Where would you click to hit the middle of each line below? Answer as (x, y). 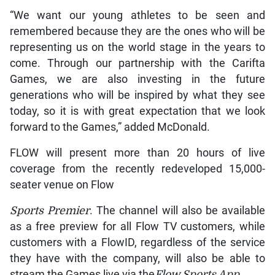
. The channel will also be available (177, 210)
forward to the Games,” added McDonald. (110, 127)
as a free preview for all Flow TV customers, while (137, 226)
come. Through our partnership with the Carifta (137, 63)
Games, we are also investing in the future (137, 79)
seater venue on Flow (62, 184)
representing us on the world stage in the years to (137, 47)
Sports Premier (49, 210)
